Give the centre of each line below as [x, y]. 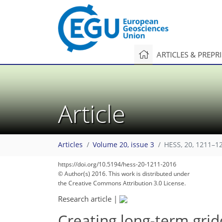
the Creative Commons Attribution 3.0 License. [122, 183]
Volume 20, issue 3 [123, 145]
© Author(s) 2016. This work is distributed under [124, 174]
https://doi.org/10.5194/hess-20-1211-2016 [117, 164]
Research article [85, 198]
